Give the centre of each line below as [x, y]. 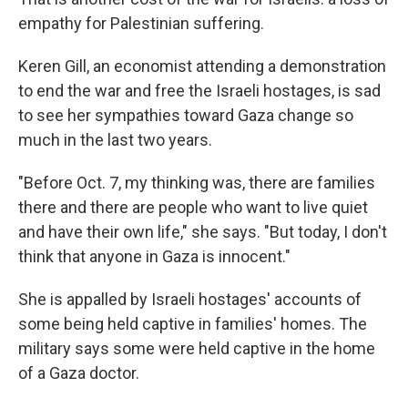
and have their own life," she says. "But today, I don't [203, 232]
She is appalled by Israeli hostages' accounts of [190, 299]
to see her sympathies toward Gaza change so [186, 115]
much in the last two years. [115, 140]
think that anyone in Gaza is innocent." [154, 256]
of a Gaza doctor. [79, 373]
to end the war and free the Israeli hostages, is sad [199, 91]
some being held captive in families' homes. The [193, 324]
